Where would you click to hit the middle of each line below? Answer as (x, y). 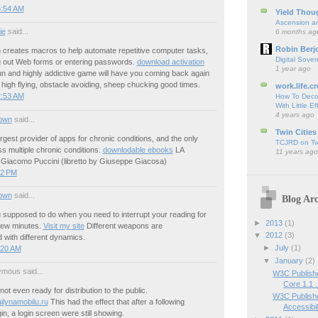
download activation (170, 62)
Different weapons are (123, 225)
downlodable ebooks (138, 149)
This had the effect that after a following (116, 301)
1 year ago (293, 68)
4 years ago (295, 114)
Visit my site (64, 225)
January (290, 260)
